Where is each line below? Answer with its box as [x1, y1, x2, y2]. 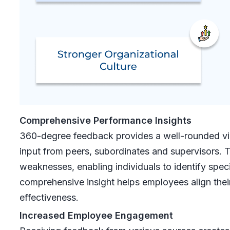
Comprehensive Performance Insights [19, 114, 191, 126]
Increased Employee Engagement [19, 209, 173, 221]
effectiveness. [19, 191, 79, 203]
